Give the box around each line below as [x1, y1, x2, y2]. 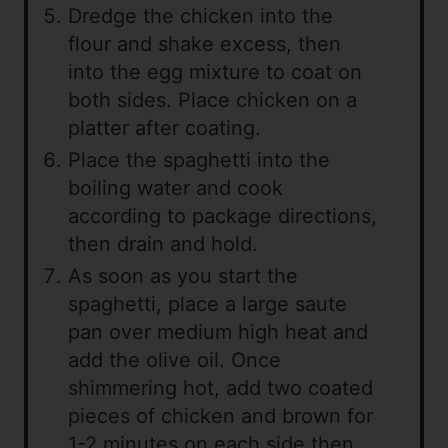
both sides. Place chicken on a [68, 88, 357, 113]
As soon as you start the [68, 264, 298, 289]
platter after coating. [68, 116, 261, 141]
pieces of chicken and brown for [68, 404, 373, 429]
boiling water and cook [68, 176, 283, 201]
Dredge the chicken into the [68, 4, 333, 29]
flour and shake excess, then [68, 32, 341, 57]
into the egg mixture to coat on [68, 60, 362, 85]
